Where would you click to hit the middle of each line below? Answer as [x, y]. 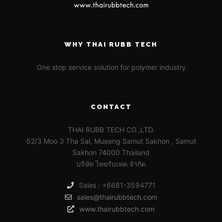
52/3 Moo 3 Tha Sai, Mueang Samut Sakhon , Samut [111, 141]
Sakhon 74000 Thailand [111, 153]
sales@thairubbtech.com [117, 197]
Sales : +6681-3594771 [117, 185]
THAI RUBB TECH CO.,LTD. [111, 130]
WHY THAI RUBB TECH [111, 45]
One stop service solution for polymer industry [111, 67]
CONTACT [111, 107]
